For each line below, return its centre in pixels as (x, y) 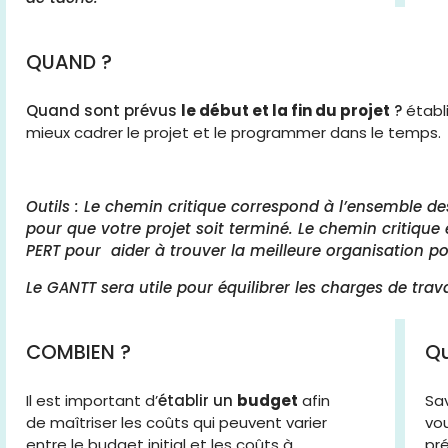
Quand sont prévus (103, 110)
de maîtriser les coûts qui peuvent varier (176, 422)
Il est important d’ (92, 400)
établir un (197, 400)
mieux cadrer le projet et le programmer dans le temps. (233, 132)
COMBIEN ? (78, 352)
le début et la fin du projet (285, 110)
